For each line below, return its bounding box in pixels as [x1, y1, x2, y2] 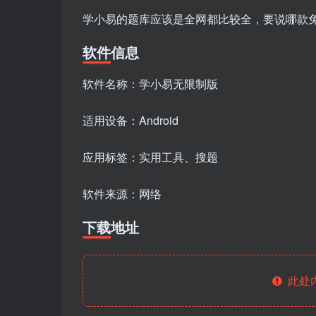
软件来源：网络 [83, 186, 162, 202]
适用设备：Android [83, 112, 178, 129]
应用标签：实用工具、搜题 [83, 149, 218, 166]
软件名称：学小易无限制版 [83, 75, 218, 92]
